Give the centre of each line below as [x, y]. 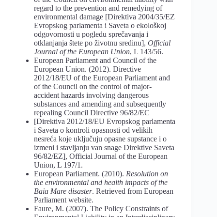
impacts [137, 182]
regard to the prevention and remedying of [98, 8]
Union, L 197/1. [58, 165]
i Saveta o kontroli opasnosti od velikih [93, 130]
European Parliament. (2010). [80, 173]
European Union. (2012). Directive [87, 69]
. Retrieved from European [133, 191]
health [114, 182]
